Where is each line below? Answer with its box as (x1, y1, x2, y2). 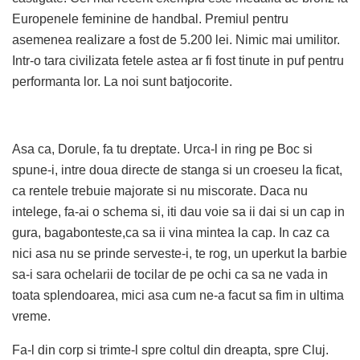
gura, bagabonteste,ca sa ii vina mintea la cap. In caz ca (12, 226, 329, 240)
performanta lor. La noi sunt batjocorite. (12, 75, 232, 89)
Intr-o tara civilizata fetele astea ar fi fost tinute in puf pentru (12, 54, 344, 68)
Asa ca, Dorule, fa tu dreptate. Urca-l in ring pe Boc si (12, 142, 313, 157)
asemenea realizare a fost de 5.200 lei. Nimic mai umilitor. (12, 33, 340, 47)
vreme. (12, 309, 51, 324)
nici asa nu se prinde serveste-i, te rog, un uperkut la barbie (12, 247, 347, 261)
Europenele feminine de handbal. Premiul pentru (12, 12, 288, 27)
